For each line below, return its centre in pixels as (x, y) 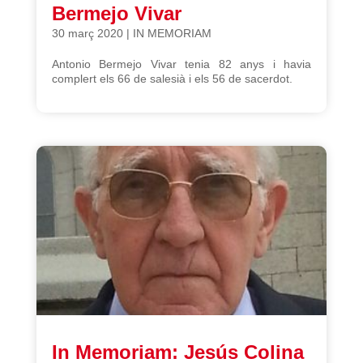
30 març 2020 (87, 33)
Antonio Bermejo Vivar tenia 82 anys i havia (181, 64)
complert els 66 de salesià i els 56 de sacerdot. (172, 78)
